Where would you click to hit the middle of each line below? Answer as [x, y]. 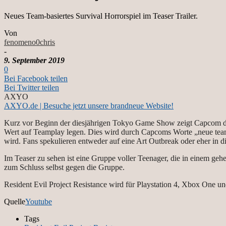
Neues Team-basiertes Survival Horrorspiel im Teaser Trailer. [101, 16]
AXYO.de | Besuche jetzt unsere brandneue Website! [89, 105]
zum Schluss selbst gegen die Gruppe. [64, 167]
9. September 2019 [34, 60]
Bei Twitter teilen [32, 87]
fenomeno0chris [30, 42]
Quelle [15, 201]
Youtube [39, 201]
